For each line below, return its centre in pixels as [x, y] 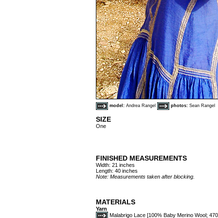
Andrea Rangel [142, 106]
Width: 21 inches [115, 165]
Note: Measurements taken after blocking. [145, 177]
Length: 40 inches [117, 171]
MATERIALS [116, 202]
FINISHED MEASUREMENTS [141, 158]
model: [118, 106]
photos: [180, 106]
